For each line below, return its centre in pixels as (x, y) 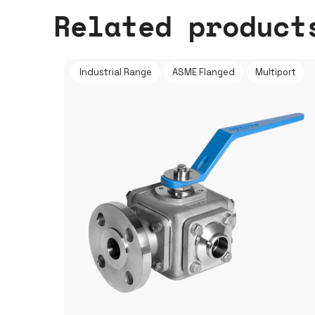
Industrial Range (116, 72)
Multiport (276, 72)
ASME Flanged (204, 72)
